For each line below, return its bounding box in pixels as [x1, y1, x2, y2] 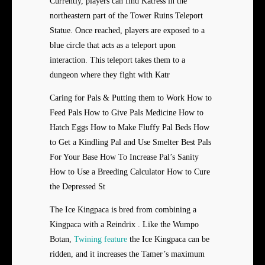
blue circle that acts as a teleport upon [50, 41, 176, 50]
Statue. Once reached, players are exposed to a [50, 26, 205, 35]
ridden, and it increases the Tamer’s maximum [50, 250, 205, 259]
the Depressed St [50, 182, 105, 192]
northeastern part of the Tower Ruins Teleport [50, 11, 203, 21]
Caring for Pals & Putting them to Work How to [50, 93, 212, 103]
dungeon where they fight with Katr [50, 70, 170, 80]
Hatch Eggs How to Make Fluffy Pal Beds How [50, 123, 209, 132]
